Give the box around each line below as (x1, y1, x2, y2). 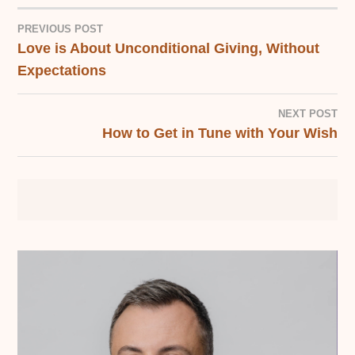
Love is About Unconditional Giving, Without (17, 40, 320, 57)
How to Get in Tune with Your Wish (101, 125, 338, 142)
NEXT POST (277, 108, 338, 120)
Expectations (17, 63, 107, 79)
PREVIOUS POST (17, 23, 104, 36)
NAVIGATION (17, 84, 161, 111)
